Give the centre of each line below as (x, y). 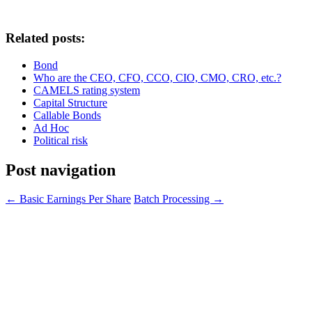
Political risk (61, 140)
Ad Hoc (51, 127)
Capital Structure (70, 102)
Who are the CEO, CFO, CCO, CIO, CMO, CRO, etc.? (157, 77)
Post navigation (61, 170)
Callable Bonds (67, 115)
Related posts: (45, 38)
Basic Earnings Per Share (74, 199)
